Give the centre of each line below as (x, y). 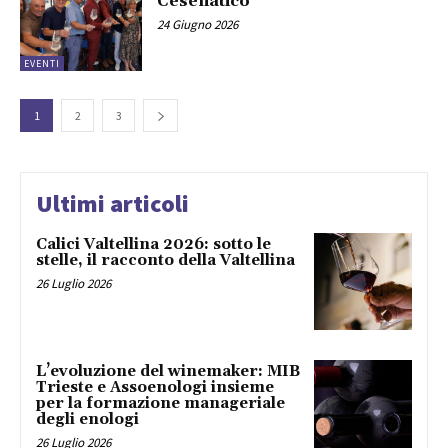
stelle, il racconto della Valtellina (165, 260)
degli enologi (87, 420)
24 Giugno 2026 (198, 25)
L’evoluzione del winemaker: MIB (168, 372)
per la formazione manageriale (160, 404)
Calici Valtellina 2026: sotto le (153, 244)
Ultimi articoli (112, 203)
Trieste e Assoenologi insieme (155, 388)
